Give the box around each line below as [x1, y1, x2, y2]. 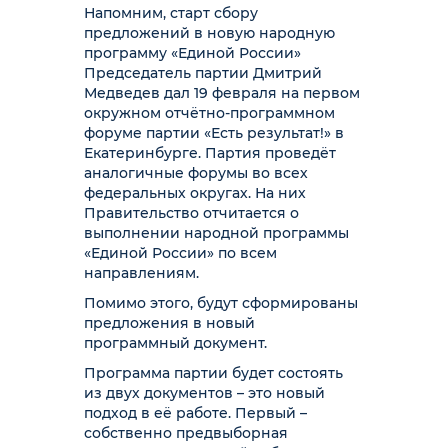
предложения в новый [84, 314, 255, 332]
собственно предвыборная [84, 424, 288, 442]
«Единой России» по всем [84, 244, 277, 262]
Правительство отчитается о [84, 204, 299, 222]
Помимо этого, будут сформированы [84, 294, 358, 312]
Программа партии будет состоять [84, 364, 343, 382]
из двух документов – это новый [84, 384, 325, 402]
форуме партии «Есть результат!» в [84, 124, 344, 142]
